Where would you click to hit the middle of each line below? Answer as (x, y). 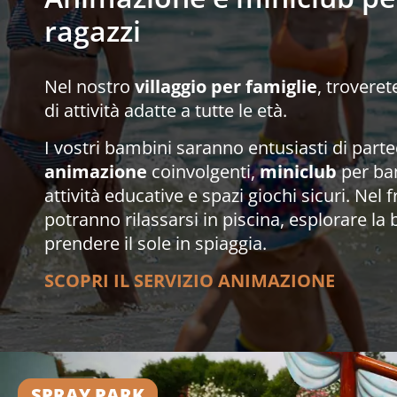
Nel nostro (90, 86)
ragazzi (93, 30)
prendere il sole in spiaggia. (156, 243)
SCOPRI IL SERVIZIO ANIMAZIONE (192, 280)
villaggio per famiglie (226, 86)
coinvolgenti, (203, 171)
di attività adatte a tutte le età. (166, 110)
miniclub (298, 171)
